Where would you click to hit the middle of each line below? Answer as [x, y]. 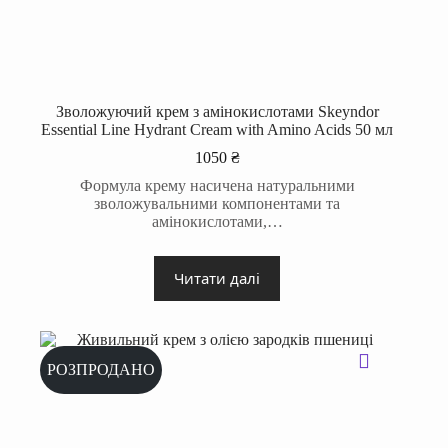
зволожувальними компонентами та [217, 203]
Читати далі [217, 278]
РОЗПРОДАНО [101, 369]
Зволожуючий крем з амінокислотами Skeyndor [217, 111]
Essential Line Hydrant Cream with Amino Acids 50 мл [217, 129]
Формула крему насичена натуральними [217, 185]
